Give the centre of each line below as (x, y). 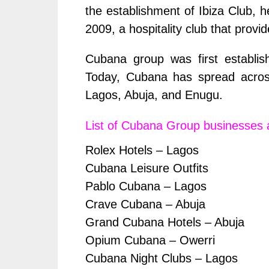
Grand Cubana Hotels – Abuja (165, 222)
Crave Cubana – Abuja (145, 204)
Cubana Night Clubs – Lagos (162, 258)
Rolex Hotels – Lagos (142, 150)
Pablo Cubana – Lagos (146, 186)
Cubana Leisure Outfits (147, 168)
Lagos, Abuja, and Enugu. (154, 95)
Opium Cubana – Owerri (150, 240)
